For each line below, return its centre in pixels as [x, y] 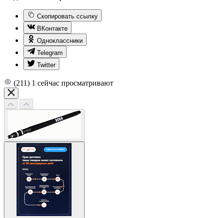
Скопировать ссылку [67, 16]
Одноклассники [60, 40]
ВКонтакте [52, 28]
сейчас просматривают [75, 83]
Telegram [50, 53]
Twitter [46, 65]
